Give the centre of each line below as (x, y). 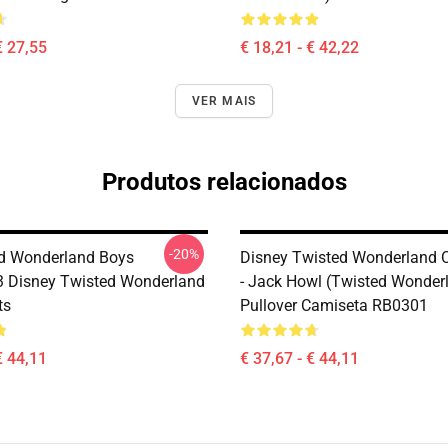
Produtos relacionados (224, 182)
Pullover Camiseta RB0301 (334, 305)
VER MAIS (224, 101)
